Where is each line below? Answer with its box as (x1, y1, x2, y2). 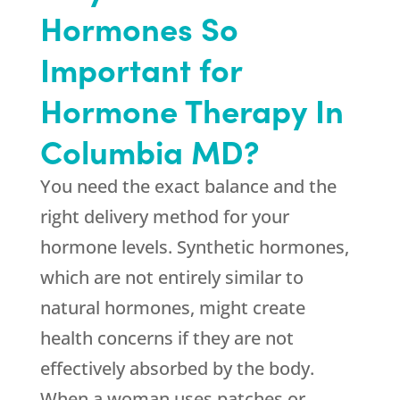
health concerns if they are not (39, 326, 294, 351)
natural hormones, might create (39, 296, 305, 321)
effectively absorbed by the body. (39, 356, 314, 381)
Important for (39, 46, 242, 91)
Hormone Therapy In (39, 87, 344, 132)
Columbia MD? (39, 129, 260, 173)
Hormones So (39, 5, 238, 50)
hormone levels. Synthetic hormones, (39, 235, 349, 260)
